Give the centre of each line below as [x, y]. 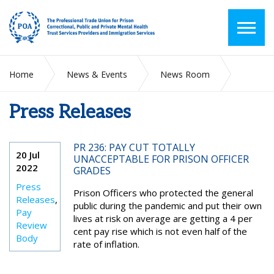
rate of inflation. [106, 244]
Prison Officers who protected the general [163, 193]
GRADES [92, 171]
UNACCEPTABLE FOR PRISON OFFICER [161, 159]
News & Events [97, 74]
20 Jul [28, 155]
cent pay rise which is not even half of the [160, 231]
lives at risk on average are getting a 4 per [163, 218]
